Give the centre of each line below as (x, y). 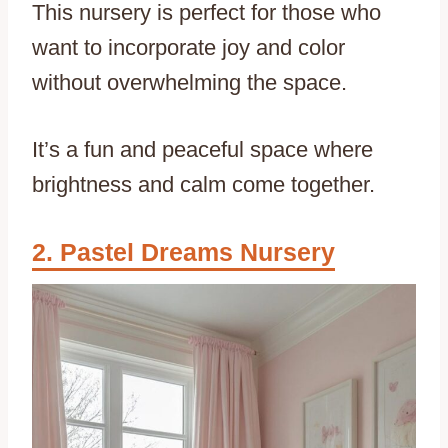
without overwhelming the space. (189, 83)
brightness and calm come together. (203, 185)
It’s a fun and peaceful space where (202, 150)
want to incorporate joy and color (188, 48)
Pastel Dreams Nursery (197, 252)
